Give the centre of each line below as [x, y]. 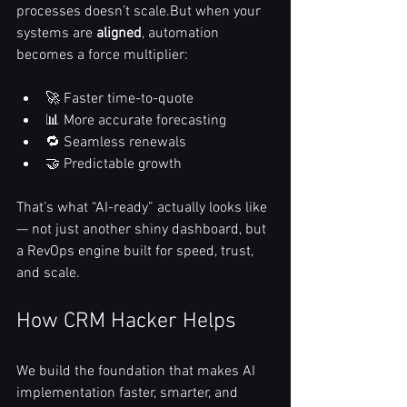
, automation [182, 34]
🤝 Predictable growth [114, 165]
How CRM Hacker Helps [126, 322]
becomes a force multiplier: [102, 56]
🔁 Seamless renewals [116, 143]
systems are [56, 34]
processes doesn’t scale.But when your [140, 12]
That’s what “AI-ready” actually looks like [144, 208]
